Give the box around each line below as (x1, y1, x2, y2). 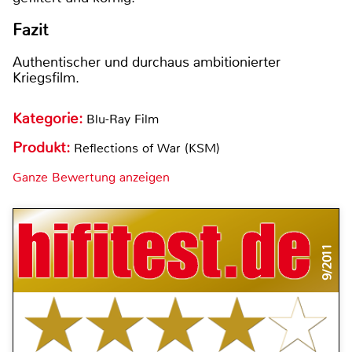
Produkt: (13, 137, 74, 157)
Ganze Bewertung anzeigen (13, 168, 170, 185)
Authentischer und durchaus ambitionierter (13, 52, 280, 71)
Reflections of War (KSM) (74, 139, 220, 156)
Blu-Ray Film (86, 110, 159, 127)
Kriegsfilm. (13, 68, 79, 87)
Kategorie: (13, 108, 86, 128)
